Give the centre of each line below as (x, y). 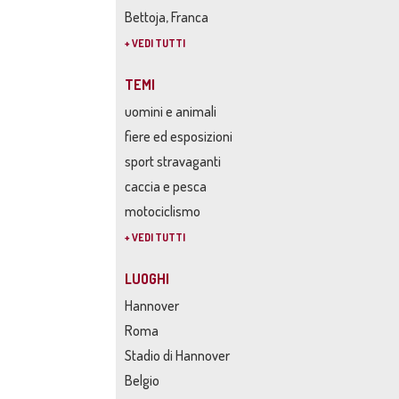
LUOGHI (147, 279)
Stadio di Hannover (177, 355)
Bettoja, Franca (167, 17)
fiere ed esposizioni (179, 136)
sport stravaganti (173, 161)
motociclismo (163, 211)
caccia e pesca (166, 186)
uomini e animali (171, 111)
